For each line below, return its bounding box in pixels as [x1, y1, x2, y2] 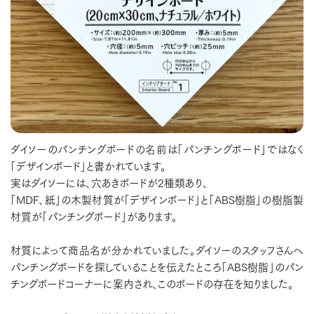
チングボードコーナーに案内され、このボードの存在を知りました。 [11, 274, 294, 292]
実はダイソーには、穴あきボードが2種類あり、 [11, 173, 208, 191]
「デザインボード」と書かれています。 [11, 156, 166, 174]
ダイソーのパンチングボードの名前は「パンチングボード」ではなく [11, 139, 303, 157]
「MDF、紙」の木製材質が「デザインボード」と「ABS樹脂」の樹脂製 [11, 190, 303, 207]
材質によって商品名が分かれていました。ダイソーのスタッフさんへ [11, 240, 303, 258]
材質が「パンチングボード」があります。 [11, 207, 177, 224]
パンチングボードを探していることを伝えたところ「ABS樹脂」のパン [11, 257, 303, 275]
